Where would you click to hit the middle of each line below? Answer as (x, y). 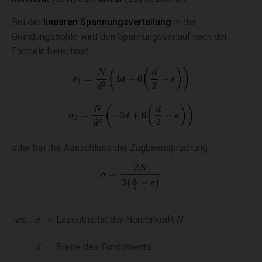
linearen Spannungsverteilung (108, 22)
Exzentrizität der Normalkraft (116, 219)
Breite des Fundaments (104, 247)
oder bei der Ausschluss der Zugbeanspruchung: (111, 147)
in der (185, 22)
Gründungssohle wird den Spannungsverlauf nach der (120, 37)
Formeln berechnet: (51, 51)
